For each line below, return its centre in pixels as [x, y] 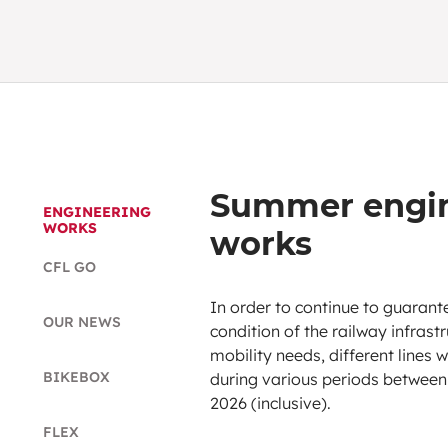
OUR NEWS [82, 321]
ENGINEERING [97, 211]
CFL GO [69, 266]
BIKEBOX [76, 376]
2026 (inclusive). [270, 402]
